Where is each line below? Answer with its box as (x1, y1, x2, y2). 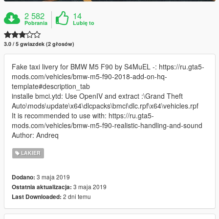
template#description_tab (12, 81, 90, 91)
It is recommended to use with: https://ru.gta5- (12, 110, 154, 121)
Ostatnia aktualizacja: (12, 183, 72, 192)
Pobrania (24, 19, 48, 27)
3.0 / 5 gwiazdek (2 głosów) (4, 40, 74, 48)
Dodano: (12, 173, 35, 182)
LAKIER (20, 149, 41, 157)
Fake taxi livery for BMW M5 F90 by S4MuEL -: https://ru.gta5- (12, 62, 204, 72)
